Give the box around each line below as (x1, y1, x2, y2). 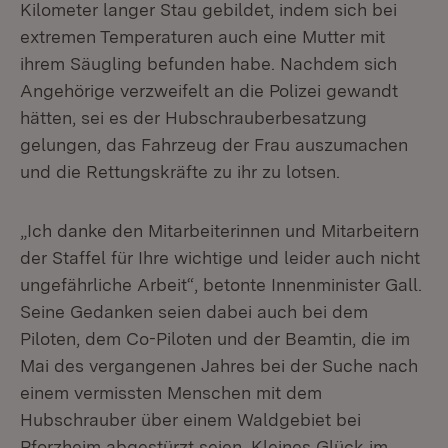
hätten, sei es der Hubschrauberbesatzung (20, 107, 367, 128)
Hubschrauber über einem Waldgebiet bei (20, 409, 361, 430)
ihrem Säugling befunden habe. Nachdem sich (20, 53, 397, 74)
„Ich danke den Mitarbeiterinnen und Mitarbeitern (20, 220, 419, 241)
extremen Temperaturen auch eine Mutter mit (20, 26, 385, 47)
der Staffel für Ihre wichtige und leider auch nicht (20, 247, 420, 268)
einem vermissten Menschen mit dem (20, 382, 322, 403)
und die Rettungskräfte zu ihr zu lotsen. (20, 161, 340, 182)
